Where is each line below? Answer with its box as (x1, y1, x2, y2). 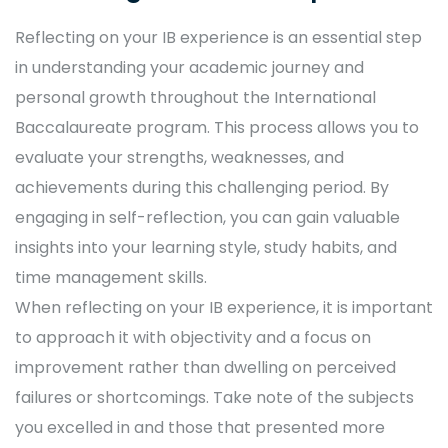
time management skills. (15, 266, 207, 290)
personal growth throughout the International (15, 86, 376, 110)
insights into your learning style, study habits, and (15, 236, 397, 260)
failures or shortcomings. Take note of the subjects (15, 386, 414, 410)
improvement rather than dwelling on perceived (15, 356, 396, 380)
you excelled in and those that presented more (15, 416, 385, 440)
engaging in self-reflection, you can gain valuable (15, 206, 400, 230)
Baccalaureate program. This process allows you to (15, 116, 419, 140)
